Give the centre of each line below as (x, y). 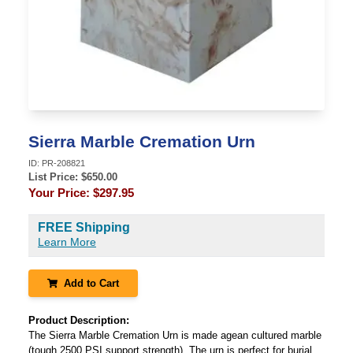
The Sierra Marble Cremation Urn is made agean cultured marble (175, 335)
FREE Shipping (84, 227)
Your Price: (61, 193)
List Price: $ (58, 177)
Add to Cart (91, 283)
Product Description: (79, 320)
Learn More (67, 242)
